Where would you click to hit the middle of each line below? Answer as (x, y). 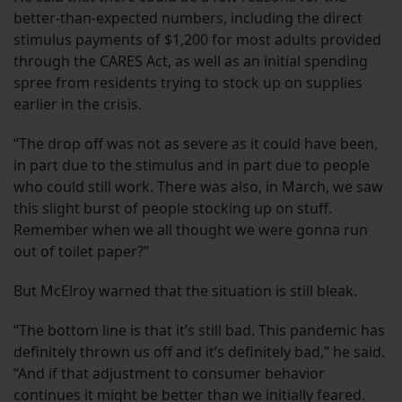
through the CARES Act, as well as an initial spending (191, 61)
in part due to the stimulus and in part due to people (192, 165)
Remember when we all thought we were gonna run (191, 229)
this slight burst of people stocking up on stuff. (173, 208)
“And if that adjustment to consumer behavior (169, 373)
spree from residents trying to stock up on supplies (188, 82)
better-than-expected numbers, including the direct (188, 17)
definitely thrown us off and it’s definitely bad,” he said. (199, 351)
